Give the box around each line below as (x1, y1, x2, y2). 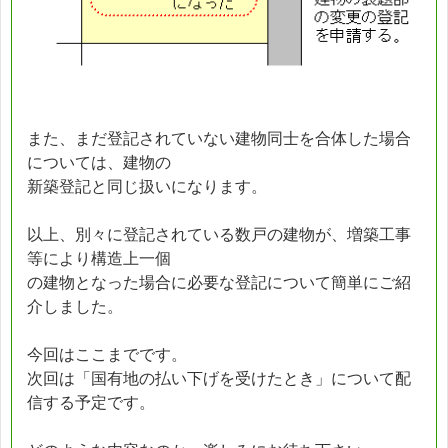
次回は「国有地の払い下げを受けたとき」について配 (27, 369, 411, 387)
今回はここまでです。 (27, 345, 187, 363)
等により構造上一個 (27, 249, 171, 267)
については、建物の (27, 153, 171, 171)
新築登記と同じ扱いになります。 (27, 177, 267, 195)
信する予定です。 (27, 393, 155, 411)
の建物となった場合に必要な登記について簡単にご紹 (27, 273, 411, 291)
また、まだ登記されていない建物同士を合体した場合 (27, 129, 411, 147)
